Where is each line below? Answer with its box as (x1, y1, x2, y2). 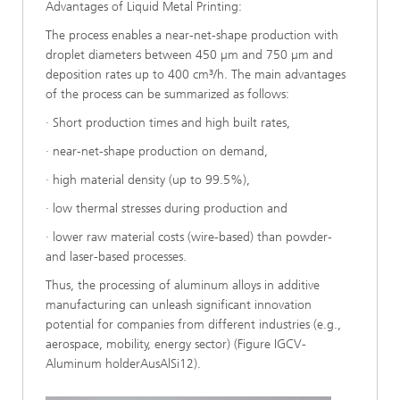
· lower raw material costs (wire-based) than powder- (46, 229, 332, 245)
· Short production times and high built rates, (46, 115, 290, 130)
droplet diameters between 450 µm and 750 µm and (46, 47, 333, 62)
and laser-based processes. (46, 249, 190, 264)
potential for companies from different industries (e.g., (46, 317, 341, 332)
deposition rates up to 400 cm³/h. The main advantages (46, 67, 346, 82)
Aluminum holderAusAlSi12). (46, 356, 204, 371)
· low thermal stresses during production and (46, 201, 291, 216)
